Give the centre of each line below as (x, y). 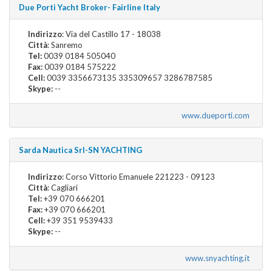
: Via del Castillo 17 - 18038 (111, 34)
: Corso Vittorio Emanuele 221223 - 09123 (138, 176)
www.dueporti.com (217, 115)
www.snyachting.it (219, 258)
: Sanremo (65, 45)
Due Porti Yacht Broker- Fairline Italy (90, 7)
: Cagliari (63, 187)
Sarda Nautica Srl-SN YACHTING (80, 150)
